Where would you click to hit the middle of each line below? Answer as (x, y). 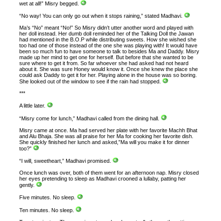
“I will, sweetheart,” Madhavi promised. (66, 161)
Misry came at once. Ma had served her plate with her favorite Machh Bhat (109, 130)
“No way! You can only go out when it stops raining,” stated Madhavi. (102, 16)
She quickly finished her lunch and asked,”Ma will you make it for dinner (105, 142)
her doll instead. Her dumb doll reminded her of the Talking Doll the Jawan (107, 34)
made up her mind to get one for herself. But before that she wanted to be (107, 57)
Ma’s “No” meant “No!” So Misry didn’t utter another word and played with (107, 28)
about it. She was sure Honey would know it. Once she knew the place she (109, 69)
